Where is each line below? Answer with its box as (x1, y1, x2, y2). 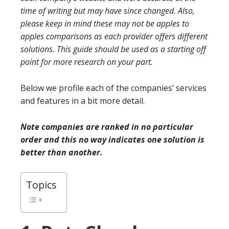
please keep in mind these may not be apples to (20, 18, 189, 30)
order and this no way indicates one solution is (20, 134, 204, 146)
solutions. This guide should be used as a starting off (20, 43, 206, 55)
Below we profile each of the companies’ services (20, 82, 207, 94)
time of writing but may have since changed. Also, (20, 5, 195, 17)
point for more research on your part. (20, 56, 153, 68)
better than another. (20, 147, 103, 158)
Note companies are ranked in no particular (20, 121, 193, 133)
